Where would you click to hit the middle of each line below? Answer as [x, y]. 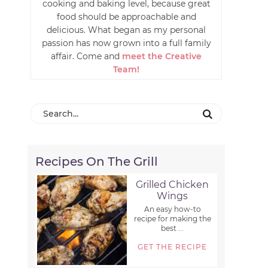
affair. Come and [86, 56]
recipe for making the [172, 219]
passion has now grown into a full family [126, 43]
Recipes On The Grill [97, 162]
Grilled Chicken [173, 185]
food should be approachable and [126, 17]
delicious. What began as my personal [126, 30]
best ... [173, 229]
